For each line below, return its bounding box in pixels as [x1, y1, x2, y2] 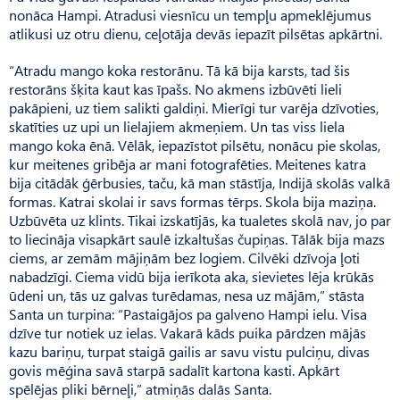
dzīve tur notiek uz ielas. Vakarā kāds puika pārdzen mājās [9, 322, 366, 342]
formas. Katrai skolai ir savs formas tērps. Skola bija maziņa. [9, 191, 376, 211]
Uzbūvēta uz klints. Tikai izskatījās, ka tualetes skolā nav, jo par [9, 210, 391, 229]
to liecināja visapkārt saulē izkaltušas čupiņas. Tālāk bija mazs [9, 229, 385, 248]
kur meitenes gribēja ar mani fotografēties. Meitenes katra [9, 154, 366, 173]
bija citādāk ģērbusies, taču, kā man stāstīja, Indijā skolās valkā [9, 172, 390, 192]
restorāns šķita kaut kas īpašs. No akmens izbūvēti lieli [9, 79, 342, 98]
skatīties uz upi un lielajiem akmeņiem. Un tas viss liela [9, 116, 345, 136]
